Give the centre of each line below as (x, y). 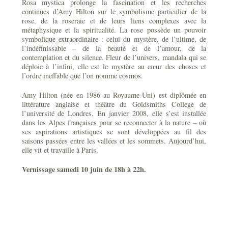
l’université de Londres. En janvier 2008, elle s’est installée (114, 113)
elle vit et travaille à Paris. (60, 150)
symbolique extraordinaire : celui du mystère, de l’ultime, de (114, 39)
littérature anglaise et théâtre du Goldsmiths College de (114, 104)
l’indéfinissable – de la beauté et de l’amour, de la (114, 48)
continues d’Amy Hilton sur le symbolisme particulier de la (114, 11)
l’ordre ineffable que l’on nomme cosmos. (82, 76)
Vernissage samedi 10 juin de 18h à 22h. (84, 169)
